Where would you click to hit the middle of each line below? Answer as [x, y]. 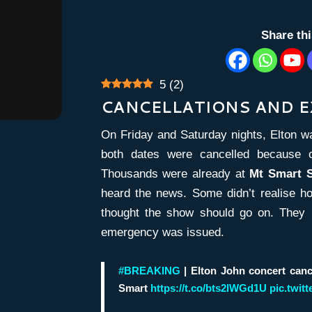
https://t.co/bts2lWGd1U [208, 288]
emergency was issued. [162, 233]
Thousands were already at [175, 174]
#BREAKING [149, 270]
